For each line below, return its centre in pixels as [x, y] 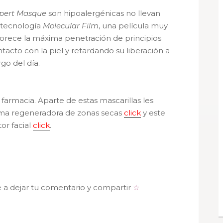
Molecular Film [71, 26]
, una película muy [133, 26]
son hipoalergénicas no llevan [103, 13]
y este [153, 113]
